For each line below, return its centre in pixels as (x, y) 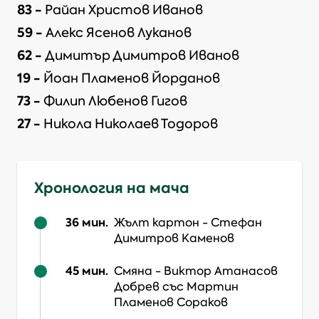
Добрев (137, 287)
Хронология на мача (112, 188)
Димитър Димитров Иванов (142, 56)
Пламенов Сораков (171, 302)
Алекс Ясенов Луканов (119, 33)
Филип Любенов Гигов (115, 101)
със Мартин (200, 287)
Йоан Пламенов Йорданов (132, 78)
